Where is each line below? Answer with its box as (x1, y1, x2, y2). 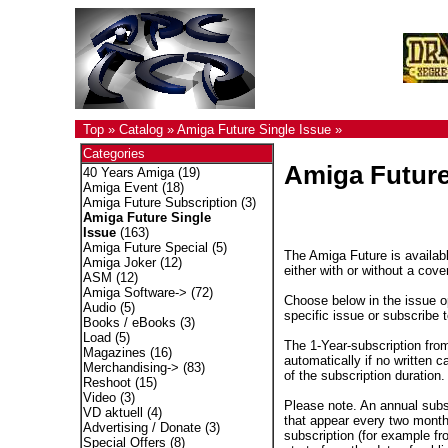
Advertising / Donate (82, 420, 201, 435)
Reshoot (82, 375, 131, 390)
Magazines (82, 345, 146, 360)
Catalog (118, 122, 163, 137)
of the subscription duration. (283, 367, 445, 383)
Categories (82, 146, 145, 161)
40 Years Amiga (82, 165, 174, 180)
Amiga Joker (82, 255, 156, 270)
